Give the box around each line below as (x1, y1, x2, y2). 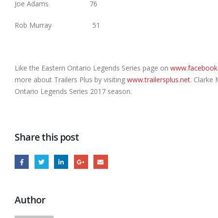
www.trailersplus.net (127, 75, 190, 85)
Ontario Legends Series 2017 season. (15, 87, 132, 96)
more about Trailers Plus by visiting (15, 75, 127, 85)
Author (15, 193, 46, 207)
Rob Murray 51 (15, 20, 100, 30)
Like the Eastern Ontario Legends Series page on (15, 63, 170, 73)
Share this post (15, 130, 79, 144)
